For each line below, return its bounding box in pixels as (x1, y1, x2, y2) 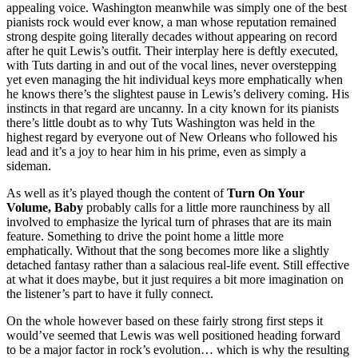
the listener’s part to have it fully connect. (6, 287, 213, 301)
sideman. (6, 159, 51, 173)
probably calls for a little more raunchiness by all (83, 201, 330, 215)
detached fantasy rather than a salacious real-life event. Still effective (6, 258, 349, 272)
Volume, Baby (6, 201, 83, 215)
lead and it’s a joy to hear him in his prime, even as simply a (6, 145, 306, 159)
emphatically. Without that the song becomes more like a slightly (6, 244, 329, 258)
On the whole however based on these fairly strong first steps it (6, 314, 323, 328)
